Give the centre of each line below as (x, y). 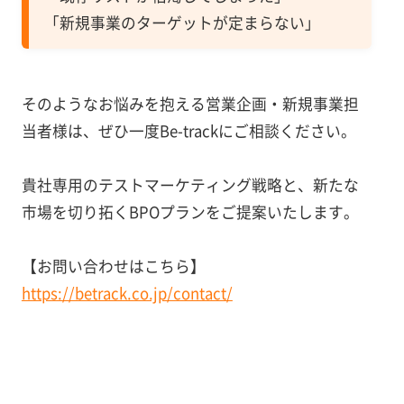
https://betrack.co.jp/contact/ (127, 294)
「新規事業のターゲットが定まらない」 (182, 23)
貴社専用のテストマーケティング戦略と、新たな (190, 185)
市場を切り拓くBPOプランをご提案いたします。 (190, 212)
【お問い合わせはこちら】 (113, 266)
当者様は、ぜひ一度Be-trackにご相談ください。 (188, 131)
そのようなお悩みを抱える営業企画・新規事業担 (190, 104)
